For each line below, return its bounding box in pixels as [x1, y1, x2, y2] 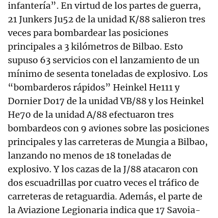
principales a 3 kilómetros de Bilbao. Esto [8, 41, 183, 53]
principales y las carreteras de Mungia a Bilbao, [8, 136, 208, 148]
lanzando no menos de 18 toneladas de [8, 150, 171, 162]
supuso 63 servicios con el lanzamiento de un [8, 54, 200, 66]
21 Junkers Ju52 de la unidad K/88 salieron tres [8, 14, 205, 25]
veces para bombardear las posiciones [8, 27, 168, 39]
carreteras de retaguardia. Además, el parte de [8, 191, 202, 202]
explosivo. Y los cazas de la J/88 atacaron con [8, 163, 198, 175]
